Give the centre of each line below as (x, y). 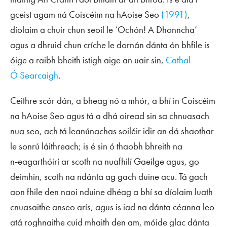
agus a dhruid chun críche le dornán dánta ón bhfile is (110, 45)
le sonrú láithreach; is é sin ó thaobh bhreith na (96, 146)
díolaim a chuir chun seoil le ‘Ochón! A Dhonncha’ (104, 29)
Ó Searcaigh (34, 75)
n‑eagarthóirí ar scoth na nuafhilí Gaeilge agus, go (105, 161)
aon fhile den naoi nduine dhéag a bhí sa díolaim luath (111, 192)
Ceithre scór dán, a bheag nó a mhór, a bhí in (96, 100)
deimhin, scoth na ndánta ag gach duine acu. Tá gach (109, 176)
